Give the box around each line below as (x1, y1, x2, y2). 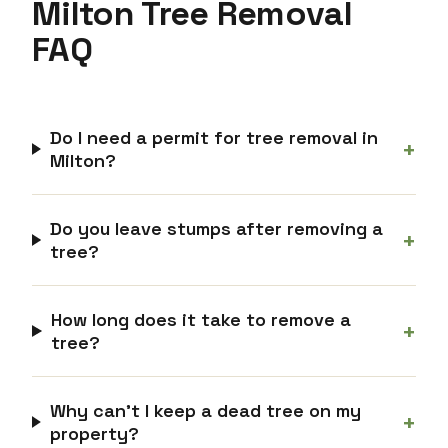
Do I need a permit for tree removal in (49, 126, 378, 149)
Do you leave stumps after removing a (49, 217, 383, 240)
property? (49, 422, 139, 445)
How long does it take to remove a (50, 308, 351, 331)
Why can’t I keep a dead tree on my (49, 399, 361, 422)
